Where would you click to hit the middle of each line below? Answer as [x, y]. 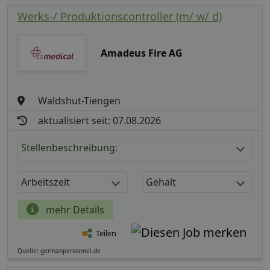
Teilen [106, 234]
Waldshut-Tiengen [80, 100]
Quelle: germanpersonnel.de [59, 250]
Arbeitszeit [46, 182]
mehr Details [74, 209]
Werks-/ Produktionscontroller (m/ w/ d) [120, 16]
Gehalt [161, 182]
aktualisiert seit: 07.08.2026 [100, 120]
